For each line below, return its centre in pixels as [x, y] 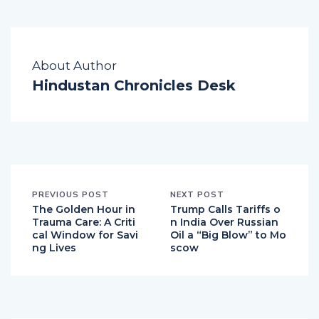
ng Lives [54, 262]
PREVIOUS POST [70, 209]
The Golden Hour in [84, 224]
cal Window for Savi [85, 250]
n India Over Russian [224, 237]
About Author [74, 80]
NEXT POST [197, 209]
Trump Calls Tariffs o [225, 224]
